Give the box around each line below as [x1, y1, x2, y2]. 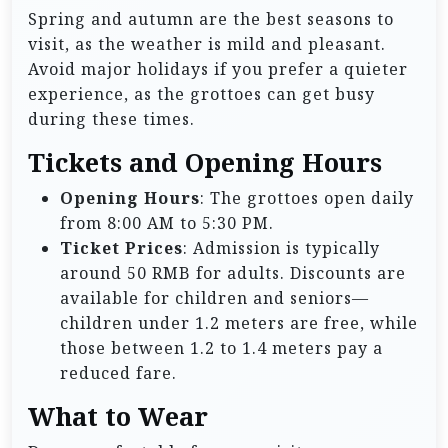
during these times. [28, 108, 195, 131]
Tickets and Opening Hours [28, 146, 382, 180]
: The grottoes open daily [200, 187, 414, 210]
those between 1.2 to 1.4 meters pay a [60, 337, 383, 360]
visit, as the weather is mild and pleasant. [28, 33, 386, 56]
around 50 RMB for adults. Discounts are [60, 262, 406, 285]
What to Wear [28, 400, 208, 434]
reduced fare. [60, 362, 177, 385]
